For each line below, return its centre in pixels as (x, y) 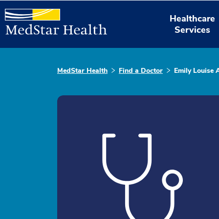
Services (193, 30)
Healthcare (193, 18)
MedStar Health (82, 71)
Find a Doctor (141, 71)
